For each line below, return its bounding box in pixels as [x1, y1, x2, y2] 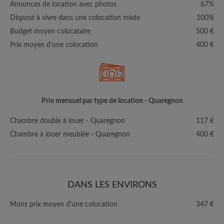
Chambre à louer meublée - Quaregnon [10, 131, 130, 138]
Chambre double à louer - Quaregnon [10, 117, 125, 124]
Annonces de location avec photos [10, 1, 116, 8]
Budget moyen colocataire [10, 28, 90, 35]
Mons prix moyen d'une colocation [10, 201, 117, 208]
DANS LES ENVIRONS [67, 180, 157, 189]
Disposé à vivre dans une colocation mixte [10, 14, 140, 21]
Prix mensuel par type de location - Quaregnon [41, 97, 183, 104]
